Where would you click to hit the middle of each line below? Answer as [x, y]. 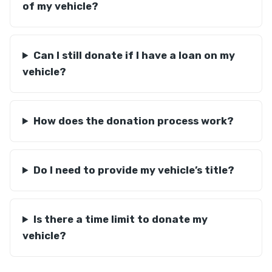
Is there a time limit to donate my [120, 219]
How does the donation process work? [133, 121]
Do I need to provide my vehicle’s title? [134, 170]
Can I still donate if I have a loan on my [134, 55]
